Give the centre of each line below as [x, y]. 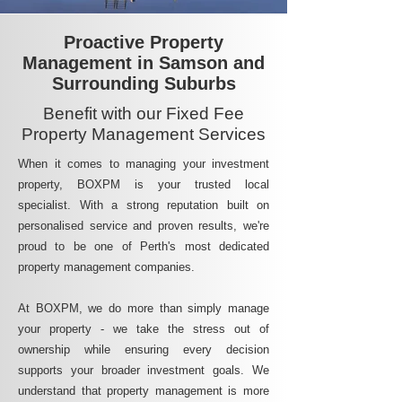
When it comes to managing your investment [144, 164]
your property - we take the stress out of [144, 329]
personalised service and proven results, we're [144, 226]
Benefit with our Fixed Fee [144, 114]
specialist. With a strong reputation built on [144, 205]
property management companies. [106, 267]
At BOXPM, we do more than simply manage [144, 308]
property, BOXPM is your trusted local [144, 184]
